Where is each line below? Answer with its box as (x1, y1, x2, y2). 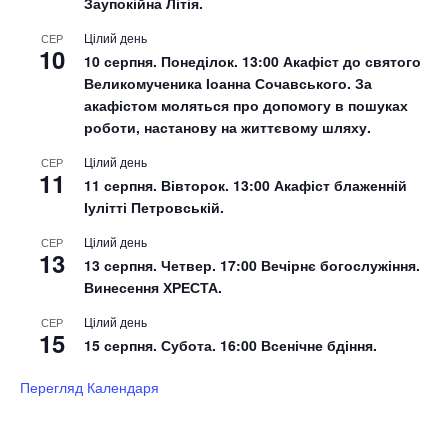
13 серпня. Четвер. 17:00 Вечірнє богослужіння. (84, 254, 420, 275)
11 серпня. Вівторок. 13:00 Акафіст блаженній (84, 174, 407, 195)
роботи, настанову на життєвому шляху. (84, 116, 371, 137)
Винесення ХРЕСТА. (84, 276, 222, 297)
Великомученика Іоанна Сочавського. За (84, 72, 372, 93)
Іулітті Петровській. (84, 196, 224, 217)
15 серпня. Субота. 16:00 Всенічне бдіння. (84, 334, 377, 355)
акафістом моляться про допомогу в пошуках (84, 94, 408, 115)
